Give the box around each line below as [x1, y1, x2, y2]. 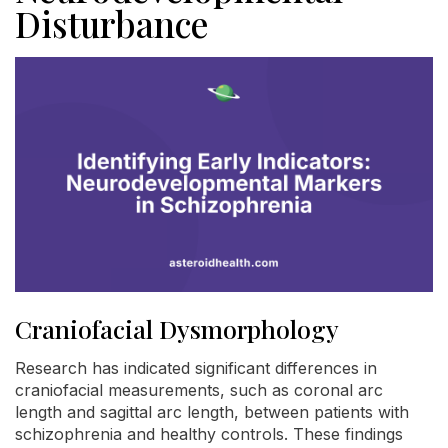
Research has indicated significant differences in [15, 358, 377, 379]
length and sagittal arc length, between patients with [15, 402, 409, 423]
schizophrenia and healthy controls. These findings [15, 424, 403, 445]
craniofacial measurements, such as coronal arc [15, 380, 383, 401]
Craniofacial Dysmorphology [15, 312, 339, 346]
